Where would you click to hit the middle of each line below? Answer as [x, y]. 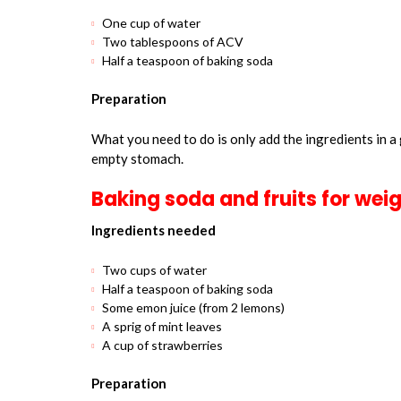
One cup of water [151, 23]
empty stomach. [137, 158]
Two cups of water [154, 269]
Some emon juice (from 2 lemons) [193, 307]
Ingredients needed [154, 230]
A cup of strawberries [162, 345]
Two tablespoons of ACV [173, 42]
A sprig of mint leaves [162, 326]
